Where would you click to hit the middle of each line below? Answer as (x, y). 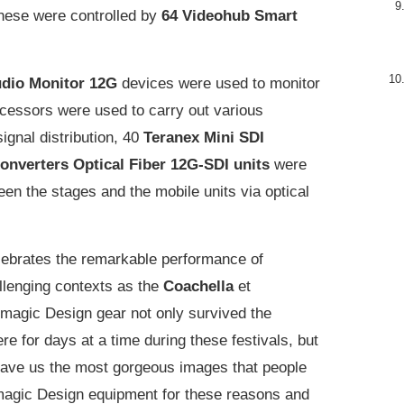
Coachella (198, 286)
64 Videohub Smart (230, 15)
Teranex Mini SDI (204, 137)
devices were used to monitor (221, 83)
